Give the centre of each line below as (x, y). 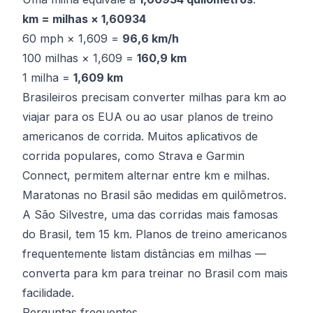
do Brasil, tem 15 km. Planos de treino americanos (155, 234)
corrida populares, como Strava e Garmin (133, 156)
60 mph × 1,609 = (72, 38)
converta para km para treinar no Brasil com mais (155, 273)
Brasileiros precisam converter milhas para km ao (154, 97)
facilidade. (48, 293)
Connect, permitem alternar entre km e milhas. (146, 175)
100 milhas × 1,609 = (80, 58)
